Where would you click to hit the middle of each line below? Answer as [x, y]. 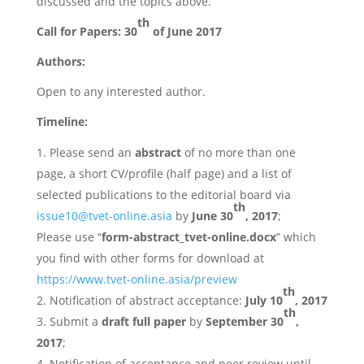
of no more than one [238, 152]
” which [296, 237]
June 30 [212, 216]
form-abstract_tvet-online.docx [188, 237]
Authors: [61, 61]
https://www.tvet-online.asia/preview [136, 279]
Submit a [75, 321]
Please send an [92, 152]
